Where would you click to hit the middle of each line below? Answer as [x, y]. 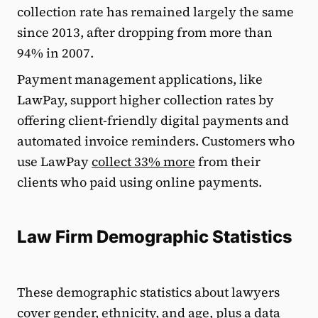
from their [228, 161]
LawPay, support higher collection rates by [146, 99]
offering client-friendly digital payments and [153, 120]
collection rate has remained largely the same [155, 11]
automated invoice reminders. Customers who [156, 141]
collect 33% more [143, 161]
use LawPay [54, 161]
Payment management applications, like [140, 79]
